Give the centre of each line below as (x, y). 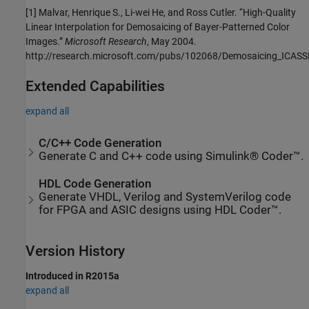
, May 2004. (172, 41)
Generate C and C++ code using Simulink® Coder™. (171, 156)
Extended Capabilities (95, 86)
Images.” (45, 41)
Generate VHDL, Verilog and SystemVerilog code (165, 197)
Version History (75, 251)
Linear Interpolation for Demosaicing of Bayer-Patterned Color (158, 27)
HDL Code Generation (95, 183)
